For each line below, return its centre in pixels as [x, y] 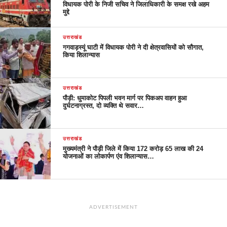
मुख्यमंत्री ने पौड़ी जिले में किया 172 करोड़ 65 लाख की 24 [133, 149]
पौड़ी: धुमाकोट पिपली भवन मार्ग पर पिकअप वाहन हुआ [125, 98]
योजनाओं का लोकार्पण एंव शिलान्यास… [109, 157]
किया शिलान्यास [82, 55]
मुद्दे [66, 12]
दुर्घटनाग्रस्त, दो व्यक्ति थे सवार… [104, 106]
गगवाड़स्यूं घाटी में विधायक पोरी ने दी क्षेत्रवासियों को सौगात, [134, 48]
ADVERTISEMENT [113, 207]
